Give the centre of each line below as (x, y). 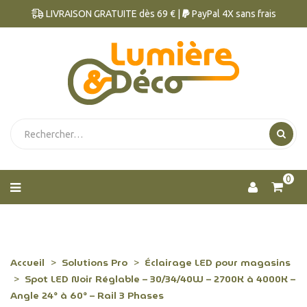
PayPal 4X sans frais (233, 14)
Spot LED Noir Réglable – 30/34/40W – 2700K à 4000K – (160, 279)
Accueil (27, 262)
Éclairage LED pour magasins (218, 262)
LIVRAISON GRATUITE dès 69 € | (113, 14)
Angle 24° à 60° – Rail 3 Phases (87, 295)
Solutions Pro (95, 262)
